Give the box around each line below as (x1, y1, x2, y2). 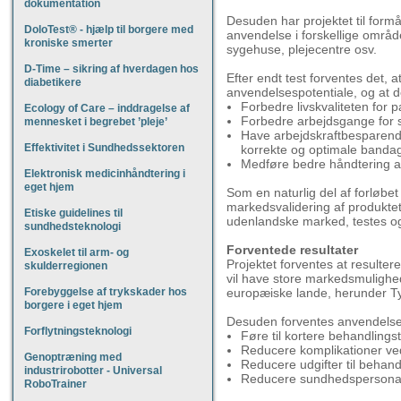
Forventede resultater (226, 243, 358, 257)
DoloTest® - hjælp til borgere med (24, 23, 193, 36)
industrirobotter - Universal (24, 364, 162, 377)
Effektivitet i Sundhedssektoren (24, 141, 184, 154)
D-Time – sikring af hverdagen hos (24, 63, 199, 75)
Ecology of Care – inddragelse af (24, 102, 190, 115)
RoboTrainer (24, 378, 87, 390)
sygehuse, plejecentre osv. (226, 42, 377, 56)
